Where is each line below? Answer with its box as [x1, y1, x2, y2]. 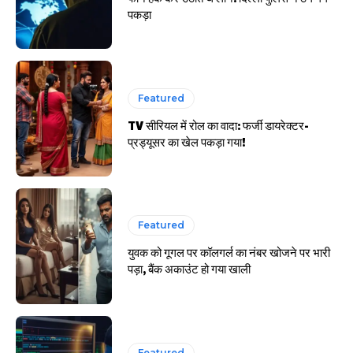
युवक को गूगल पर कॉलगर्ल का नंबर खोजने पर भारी [128, 243, 331, 261]
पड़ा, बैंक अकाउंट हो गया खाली [128, 260, 251, 277]
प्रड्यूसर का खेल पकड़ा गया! [128, 132, 247, 150]
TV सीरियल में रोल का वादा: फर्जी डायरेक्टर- [128, 116, 310, 133]
